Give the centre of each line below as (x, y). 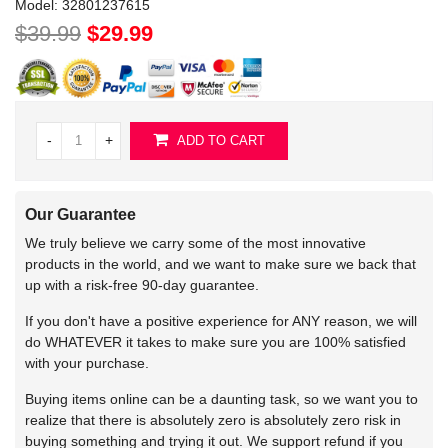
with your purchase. (87, 362)
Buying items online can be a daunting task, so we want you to (221, 398)
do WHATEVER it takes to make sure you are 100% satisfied (215, 341)
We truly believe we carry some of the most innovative (195, 242)
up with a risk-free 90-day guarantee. (142, 284)
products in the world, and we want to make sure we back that (220, 263)
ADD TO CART (219, 141)
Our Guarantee (80, 214)
